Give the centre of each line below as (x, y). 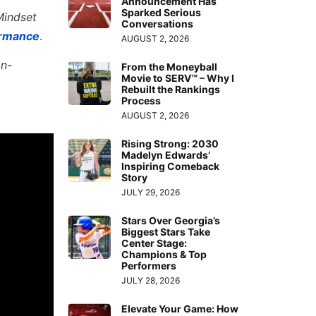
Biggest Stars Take (166, 232)
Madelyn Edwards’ (166, 155)
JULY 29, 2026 (151, 193)
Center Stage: (154, 243)
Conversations (158, 24)
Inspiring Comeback (171, 166)
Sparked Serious (162, 13)
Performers (149, 266)
